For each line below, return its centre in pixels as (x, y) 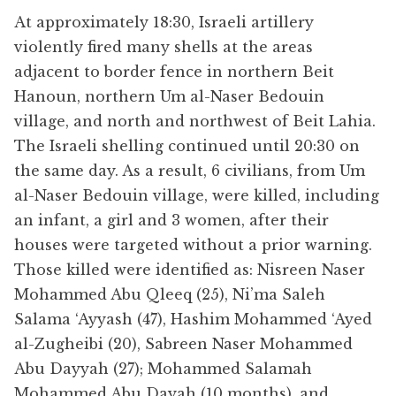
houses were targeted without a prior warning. (193, 244)
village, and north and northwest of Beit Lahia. (195, 121)
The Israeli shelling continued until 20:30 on (187, 145)
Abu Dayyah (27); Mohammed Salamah (163, 368)
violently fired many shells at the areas (164, 46)
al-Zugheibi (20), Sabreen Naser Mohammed (183, 343)
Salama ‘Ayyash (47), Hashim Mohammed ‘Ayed (193, 319)
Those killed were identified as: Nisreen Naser (190, 269)
